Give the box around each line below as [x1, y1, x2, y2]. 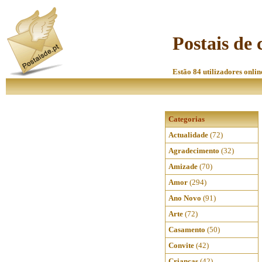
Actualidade [168, 130, 208, 139]
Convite [168, 241, 194, 250]
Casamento [168, 225, 205, 234]
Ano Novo [168, 194, 201, 202]
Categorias [168, 115, 205, 123]
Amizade [168, 162, 198, 171]
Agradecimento [168, 146, 219, 155]
